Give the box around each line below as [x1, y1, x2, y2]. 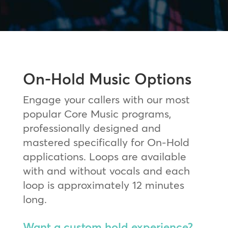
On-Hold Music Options [22, 70, 191, 89]
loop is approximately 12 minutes [22, 178, 184, 191]
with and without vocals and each [22, 164, 190, 177]
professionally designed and [22, 121, 161, 134]
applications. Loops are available [22, 150, 186, 163]
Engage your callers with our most [22, 93, 190, 106]
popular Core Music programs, [22, 107, 171, 120]
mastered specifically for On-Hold [22, 135, 189, 149]
